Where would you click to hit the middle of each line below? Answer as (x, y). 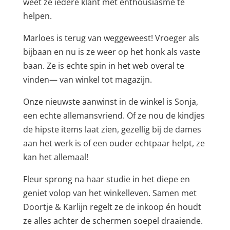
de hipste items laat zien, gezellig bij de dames (112, 129)
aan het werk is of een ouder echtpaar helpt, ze (114, 143)
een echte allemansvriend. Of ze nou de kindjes (114, 115)
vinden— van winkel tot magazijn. (87, 79)
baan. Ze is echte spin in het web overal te (103, 65)
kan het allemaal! (55, 157)
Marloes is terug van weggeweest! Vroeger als (111, 38)
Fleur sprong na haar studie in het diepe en (106, 179)
